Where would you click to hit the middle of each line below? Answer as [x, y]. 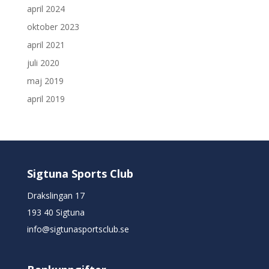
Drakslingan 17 [56, 195]
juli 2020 [43, 62]
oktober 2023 [53, 26]
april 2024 [46, 8]
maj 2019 [45, 80]
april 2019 [46, 98]
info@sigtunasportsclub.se [78, 229]
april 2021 [46, 44]
